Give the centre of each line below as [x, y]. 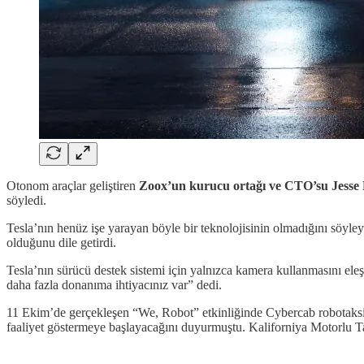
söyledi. [26, 200]
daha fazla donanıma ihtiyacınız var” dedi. [114, 284]
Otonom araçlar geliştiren [73, 185]
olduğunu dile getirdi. [61, 242]
